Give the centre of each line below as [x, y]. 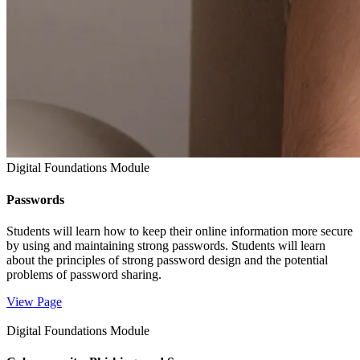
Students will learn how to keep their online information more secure [180, 231]
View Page [34, 301]
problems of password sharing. [84, 274]
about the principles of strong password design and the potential [167, 260]
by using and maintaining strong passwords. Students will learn [166, 245]
